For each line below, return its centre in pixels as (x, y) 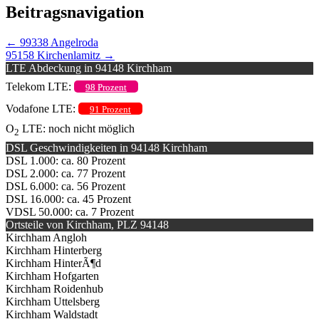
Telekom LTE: (40, 86)
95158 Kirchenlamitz (54, 55)
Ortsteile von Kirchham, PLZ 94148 (87, 224)
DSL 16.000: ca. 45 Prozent (68, 199)
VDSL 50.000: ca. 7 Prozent (70, 211)
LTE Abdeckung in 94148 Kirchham (89, 68)
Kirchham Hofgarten (52, 276)
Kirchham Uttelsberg (53, 301)
